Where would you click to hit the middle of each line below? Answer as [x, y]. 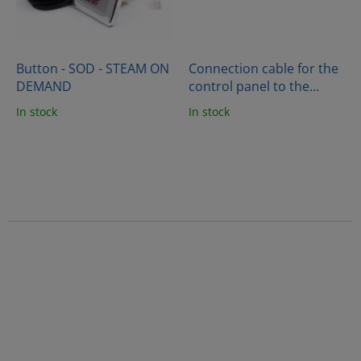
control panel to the [249, 87]
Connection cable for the [263, 69]
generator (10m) [238, 104]
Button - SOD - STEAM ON [93, 69]
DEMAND [44, 87]
